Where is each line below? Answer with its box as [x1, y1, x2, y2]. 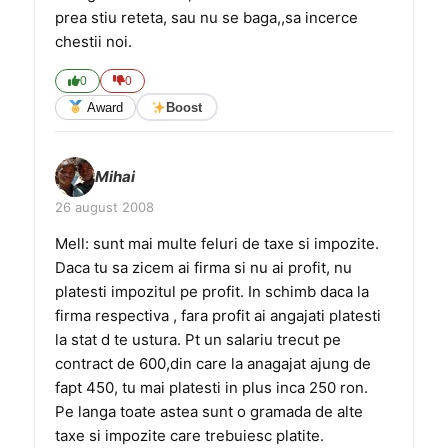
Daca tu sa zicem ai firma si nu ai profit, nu [55, 258, 352, 277]
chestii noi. [55, 32, 132, 51]
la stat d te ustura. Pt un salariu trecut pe [55, 330, 341, 349]
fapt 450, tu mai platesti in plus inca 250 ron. [55, 378, 368, 397]
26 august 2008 [55, 199, 154, 215]
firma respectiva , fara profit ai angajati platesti [55, 306, 381, 325]
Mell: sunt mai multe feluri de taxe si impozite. [55, 234, 379, 253]
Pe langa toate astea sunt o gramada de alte [55, 402, 363, 421]
